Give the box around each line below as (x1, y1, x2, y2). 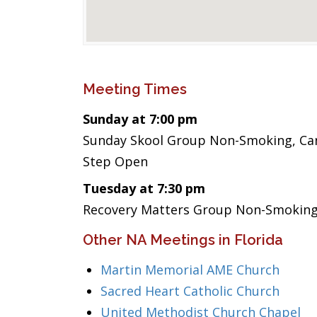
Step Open (83, 153, 148, 170)
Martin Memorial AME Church (100, 261, 279, 278)
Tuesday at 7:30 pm (83, 180, 205, 197)
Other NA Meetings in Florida (83, 231, 283, 248)
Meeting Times (83, 81, 187, 98)
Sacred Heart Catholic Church (100, 282, 279, 299)
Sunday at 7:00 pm (83, 110, 197, 127)
